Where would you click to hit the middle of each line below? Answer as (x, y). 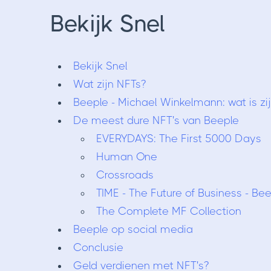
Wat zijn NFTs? (109, 84)
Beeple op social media (133, 229)
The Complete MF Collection (168, 211)
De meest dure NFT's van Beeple (156, 120)
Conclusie (98, 247)
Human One (126, 157)
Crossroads (125, 175)
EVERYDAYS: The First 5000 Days (178, 139)
